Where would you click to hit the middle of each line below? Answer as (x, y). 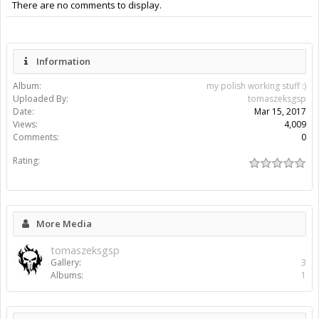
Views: (25, 125)
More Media (64, 224)
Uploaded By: (41, 99)
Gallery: (66, 263)
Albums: (67, 276)
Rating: (26, 161)
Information (63, 62)
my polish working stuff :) (256, 86)
